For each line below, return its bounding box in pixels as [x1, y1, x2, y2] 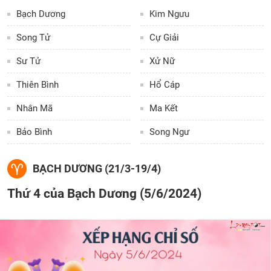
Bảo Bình [16, 126, 52, 137]
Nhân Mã [16, 103, 53, 114]
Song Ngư [149, 126, 190, 137]
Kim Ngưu [149, 8, 190, 19]
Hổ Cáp [149, 79, 180, 90]
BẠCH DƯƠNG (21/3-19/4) [33, 162, 161, 175]
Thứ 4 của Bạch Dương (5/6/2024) [7, 186, 201, 201]
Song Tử [16, 32, 50, 43]
